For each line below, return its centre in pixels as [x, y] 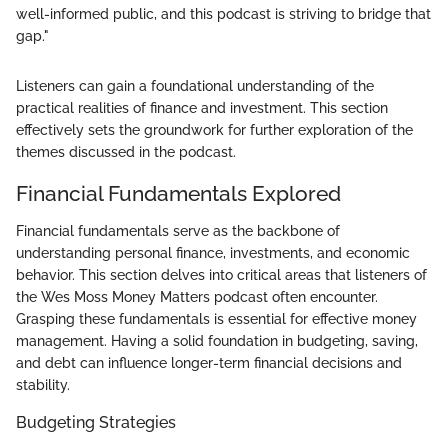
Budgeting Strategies [96, 422]
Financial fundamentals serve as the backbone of [178, 231]
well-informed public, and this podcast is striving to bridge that [223, 13]
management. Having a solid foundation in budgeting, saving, [217, 341]
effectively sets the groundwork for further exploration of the [214, 129]
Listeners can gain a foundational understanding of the [195, 85]
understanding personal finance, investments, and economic [213, 253]
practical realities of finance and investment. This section [202, 107]
